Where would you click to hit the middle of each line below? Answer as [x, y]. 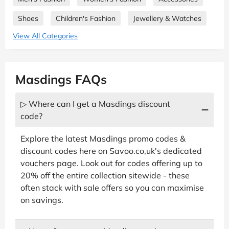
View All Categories [45, 36]
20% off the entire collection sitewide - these [105, 175]
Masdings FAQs [61, 79]
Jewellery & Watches [167, 18]
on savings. [42, 200]
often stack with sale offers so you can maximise [112, 187]
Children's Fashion [86, 18]
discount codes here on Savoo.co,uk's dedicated [111, 151]
